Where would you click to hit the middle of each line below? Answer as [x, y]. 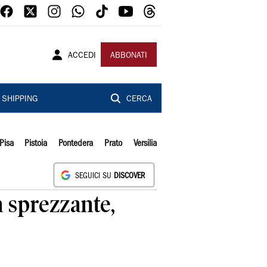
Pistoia [36, 144]
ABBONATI [129, 56]
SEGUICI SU [94, 176]
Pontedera [76, 144]
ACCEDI [82, 56]
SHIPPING [19, 100]
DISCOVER [129, 176]
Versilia [145, 144]
